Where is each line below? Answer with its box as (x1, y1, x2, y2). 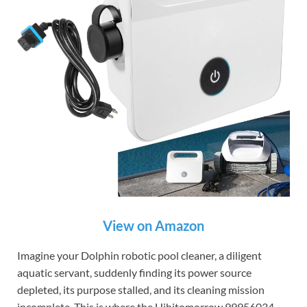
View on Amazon (103, 217, 204, 234)
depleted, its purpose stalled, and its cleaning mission (17, 283, 265, 297)
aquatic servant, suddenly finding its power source (17, 266, 251, 280)
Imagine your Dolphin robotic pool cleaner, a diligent (17, 249, 262, 262)
